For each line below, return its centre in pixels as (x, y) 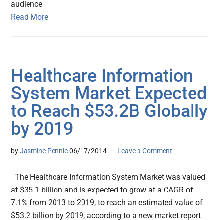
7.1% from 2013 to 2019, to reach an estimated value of (107, 203)
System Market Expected (109, 94)
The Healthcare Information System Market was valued (108, 177)
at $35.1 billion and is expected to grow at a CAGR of (102, 190)
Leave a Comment (145, 151)
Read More (30, 17)
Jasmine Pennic (44, 151)
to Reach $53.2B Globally (110, 111)
